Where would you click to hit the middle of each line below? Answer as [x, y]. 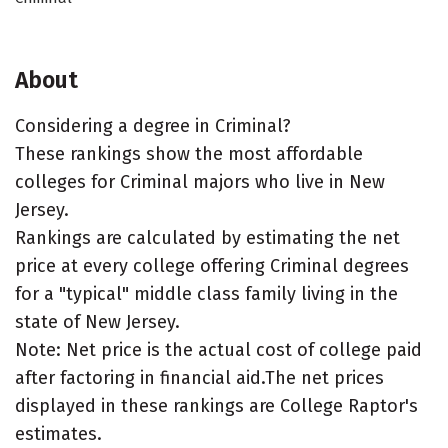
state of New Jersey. [97, 322]
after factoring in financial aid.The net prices [199, 378]
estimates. [58, 434]
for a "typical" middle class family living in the [206, 294]
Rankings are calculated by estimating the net [207, 238]
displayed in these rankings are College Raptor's [216, 406]
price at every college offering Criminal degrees [212, 266]
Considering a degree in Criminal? [153, 126]
